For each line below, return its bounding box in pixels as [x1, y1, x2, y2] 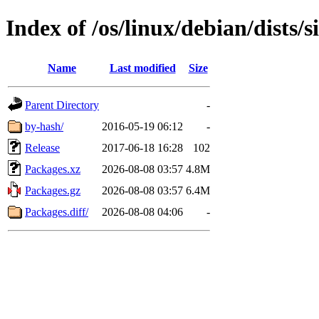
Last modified [109, 61, 176, 74]
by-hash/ [25, 120, 63, 132]
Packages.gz [25, 184, 80, 197]
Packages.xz [25, 162, 80, 175]
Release [25, 141, 60, 154]
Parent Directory [25, 98, 99, 111]
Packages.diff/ [25, 205, 88, 218]
